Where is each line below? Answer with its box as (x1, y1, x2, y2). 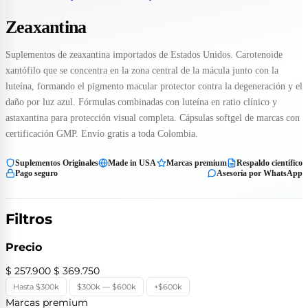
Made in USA (108, 157, 157, 168)
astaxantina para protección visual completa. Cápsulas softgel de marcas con (5, 112, 300, 123)
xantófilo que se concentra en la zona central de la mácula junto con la (5, 65, 278, 76)
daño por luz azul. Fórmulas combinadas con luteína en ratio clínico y (5, 96, 277, 107)
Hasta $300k (13, 282, 59, 292)
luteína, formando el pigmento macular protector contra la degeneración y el (5, 80, 302, 91)
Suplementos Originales (15, 157, 98, 168)
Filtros (5, 210, 52, 228)
